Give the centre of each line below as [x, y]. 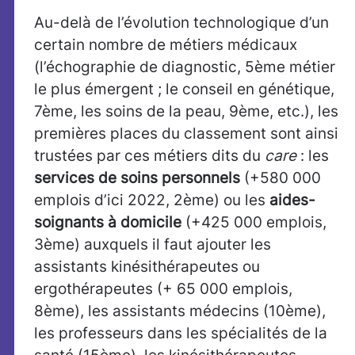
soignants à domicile [108, 222]
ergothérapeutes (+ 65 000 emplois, [163, 289]
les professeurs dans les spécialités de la [181, 333]
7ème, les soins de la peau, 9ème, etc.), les [186, 111]
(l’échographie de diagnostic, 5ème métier [185, 67]
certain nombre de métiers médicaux [166, 45]
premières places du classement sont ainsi [186, 134]
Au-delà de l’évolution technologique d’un [181, 23]
